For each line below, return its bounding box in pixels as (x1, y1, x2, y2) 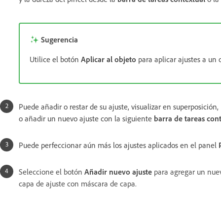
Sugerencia (41, 35, 78, 44)
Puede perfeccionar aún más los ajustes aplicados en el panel (19, 140, 219, 150)
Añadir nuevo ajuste (84, 167, 152, 177)
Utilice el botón (30, 54, 81, 64)
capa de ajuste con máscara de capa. (19, 179, 137, 188)
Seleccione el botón (19, 167, 82, 177)
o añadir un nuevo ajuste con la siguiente (19, 113, 154, 123)
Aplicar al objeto (81, 54, 136, 64)
